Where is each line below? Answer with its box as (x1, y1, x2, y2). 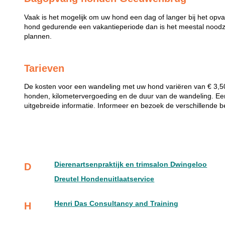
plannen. (24, 32, 52, 40)
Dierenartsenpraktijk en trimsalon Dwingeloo (54, 161, 207, 169)
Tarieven (24, 62, 65, 74)
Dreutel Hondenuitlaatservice (54, 175, 155, 183)
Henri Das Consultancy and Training (54, 200, 179, 208)
